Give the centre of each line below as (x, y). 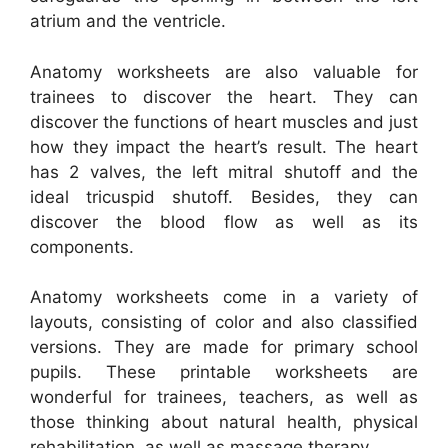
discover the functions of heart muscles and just (224, 121)
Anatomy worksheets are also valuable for (224, 71)
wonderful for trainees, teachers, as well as (224, 397)
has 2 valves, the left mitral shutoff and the (224, 171)
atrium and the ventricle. (128, 21)
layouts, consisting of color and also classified (224, 322)
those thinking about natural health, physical (224, 422)
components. (82, 246)
